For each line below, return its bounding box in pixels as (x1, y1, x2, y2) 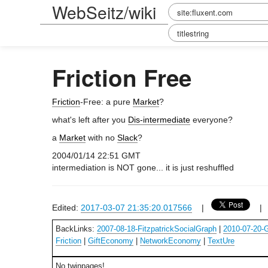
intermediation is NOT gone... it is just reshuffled (52, 163, 234, 172)
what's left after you (52, 115, 128, 124)
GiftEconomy (88, 236, 133, 245)
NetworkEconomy (140, 236, 201, 245)
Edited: (52, 203, 81, 212)
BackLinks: (56, 224, 97, 233)
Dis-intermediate (128, 115, 190, 124)
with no (86, 133, 117, 142)
